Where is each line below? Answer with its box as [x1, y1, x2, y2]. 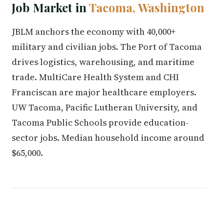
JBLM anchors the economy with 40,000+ [12, 25, 175, 38]
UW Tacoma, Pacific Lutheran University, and [12, 101, 197, 113]
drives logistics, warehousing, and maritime [12, 56, 195, 68]
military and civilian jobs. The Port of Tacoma [12, 41, 202, 53]
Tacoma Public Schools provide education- [12, 116, 189, 129]
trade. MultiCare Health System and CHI [12, 71, 179, 83]
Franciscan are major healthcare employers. [12, 86, 197, 98]
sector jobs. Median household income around [12, 131, 204, 144]
